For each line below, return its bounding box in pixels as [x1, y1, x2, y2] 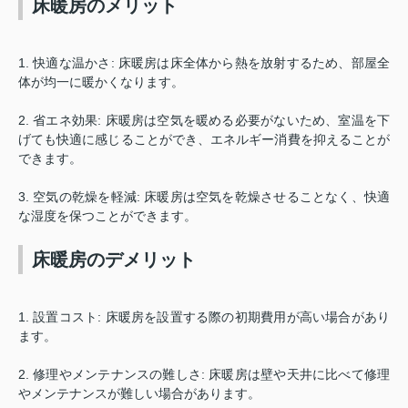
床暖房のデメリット [32, 249, 196, 270]
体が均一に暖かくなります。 [18, 74, 184, 89]
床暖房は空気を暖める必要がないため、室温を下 [105, 112, 391, 127]
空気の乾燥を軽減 [33, 189, 137, 204]
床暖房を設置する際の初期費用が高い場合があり [105, 309, 391, 324]
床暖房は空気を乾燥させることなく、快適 [144, 189, 391, 204]
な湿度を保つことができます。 [18, 208, 197, 223]
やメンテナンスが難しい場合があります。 [18, 385, 260, 401]
